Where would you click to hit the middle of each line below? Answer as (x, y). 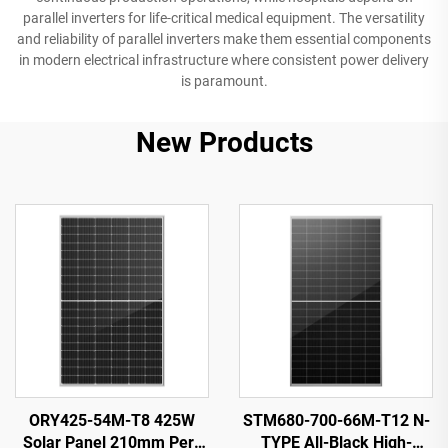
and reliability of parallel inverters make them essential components (224, 38)
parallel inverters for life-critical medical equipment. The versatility (224, 17)
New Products (224, 142)
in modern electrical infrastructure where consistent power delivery (224, 59)
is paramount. (224, 80)
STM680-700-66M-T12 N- (336, 420)
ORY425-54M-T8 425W (112, 420)
